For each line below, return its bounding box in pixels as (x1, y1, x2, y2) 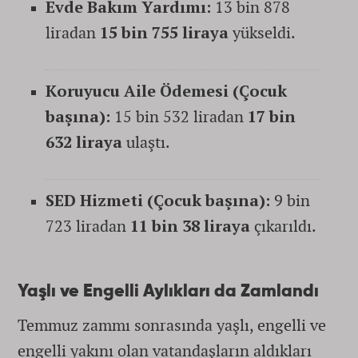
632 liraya (46, 131, 122, 153)
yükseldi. (229, 22, 296, 43)
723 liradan (46, 215, 130, 237)
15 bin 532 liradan (110, 105, 248, 127)
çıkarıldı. (250, 215, 316, 237)
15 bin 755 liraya (100, 22, 229, 43)
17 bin (248, 105, 296, 127)
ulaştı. (122, 131, 170, 153)
